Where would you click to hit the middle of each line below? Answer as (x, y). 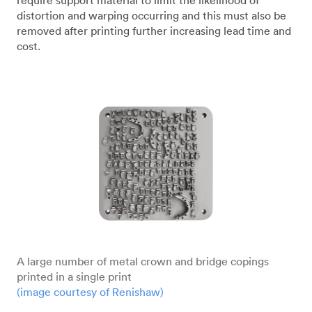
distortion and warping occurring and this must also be (151, 15)
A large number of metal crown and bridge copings (143, 261)
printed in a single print (74, 276)
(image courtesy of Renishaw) (90, 292)
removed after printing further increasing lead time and (154, 31)
